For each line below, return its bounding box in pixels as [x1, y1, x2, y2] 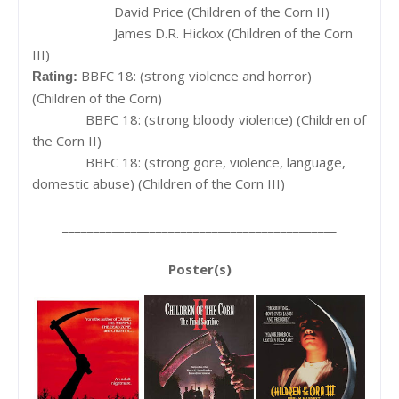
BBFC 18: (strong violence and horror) [81, 66, 312, 85]
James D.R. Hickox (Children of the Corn [103, 23, 353, 42]
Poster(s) [167, 259, 232, 278]
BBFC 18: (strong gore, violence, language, [75, 152, 346, 171]
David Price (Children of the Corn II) [103, 2, 330, 20]
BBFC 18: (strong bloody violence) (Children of [75, 110, 366, 128]
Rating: [32, 68, 81, 84]
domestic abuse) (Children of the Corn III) [32, 174, 285, 192]
